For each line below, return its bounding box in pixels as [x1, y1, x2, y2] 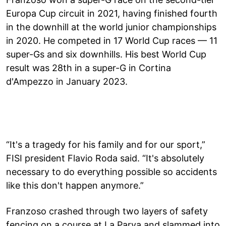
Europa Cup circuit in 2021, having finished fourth [6, 8, 217, 19]
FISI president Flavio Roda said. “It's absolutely [6, 152, 204, 163]
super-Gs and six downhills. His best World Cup [6, 48, 206, 60]
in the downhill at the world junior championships [6, 21, 216, 32]
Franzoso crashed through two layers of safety [6, 205, 208, 216]
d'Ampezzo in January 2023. [6, 76, 128, 87]
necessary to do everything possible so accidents [6, 166, 217, 177]
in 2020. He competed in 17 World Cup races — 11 [6, 35, 217, 46]
